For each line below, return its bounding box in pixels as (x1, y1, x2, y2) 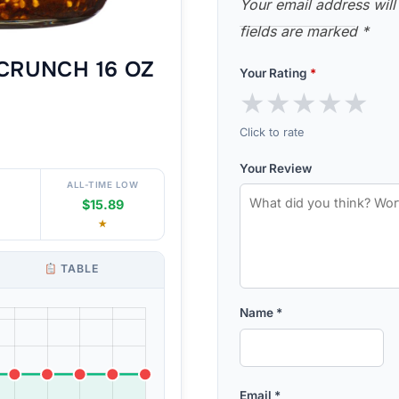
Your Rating (240, 66, 310, 80)
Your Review (240, 160, 312, 175)
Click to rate (240, 125, 304, 139)
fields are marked (240, 22, 362, 40)
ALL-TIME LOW (67, 179, 139, 191)
